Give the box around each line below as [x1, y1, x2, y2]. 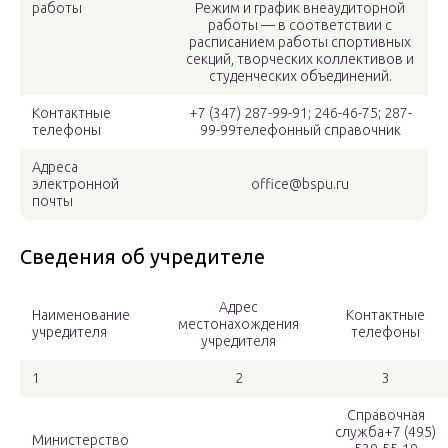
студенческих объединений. [208, 68, 392, 85]
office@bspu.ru [251, 176, 349, 193]
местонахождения [178, 316, 299, 333]
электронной [32, 176, 119, 193]
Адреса [32, 159, 78, 176]
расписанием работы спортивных [189, 34, 411, 51]
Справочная [346, 407, 425, 424]
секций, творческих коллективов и [186, 51, 414, 68]
